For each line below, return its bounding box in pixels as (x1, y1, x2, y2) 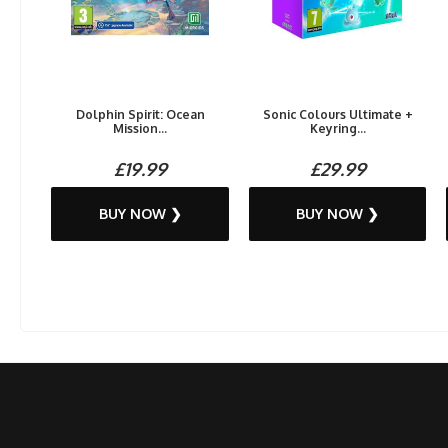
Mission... (113, 121, 168, 137)
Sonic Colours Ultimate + (262, 107, 413, 123)
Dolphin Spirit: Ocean (75, 107, 205, 123)
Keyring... (309, 121, 366, 137)
